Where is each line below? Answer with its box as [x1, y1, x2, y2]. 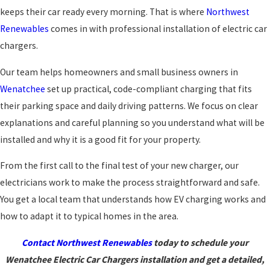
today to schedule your [154, 236, 248, 248]
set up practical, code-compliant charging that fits [47, 83, 252, 95]
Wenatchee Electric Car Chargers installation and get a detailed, [5, 253, 265, 265]
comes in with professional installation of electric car [49, 22, 267, 34]
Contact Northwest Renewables [22, 236, 154, 248]
